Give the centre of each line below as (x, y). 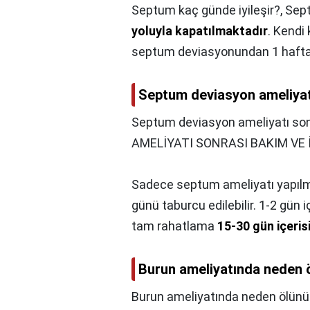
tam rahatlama (174, 226)
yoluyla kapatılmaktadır (200, 30)
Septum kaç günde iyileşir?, (208, 10)
